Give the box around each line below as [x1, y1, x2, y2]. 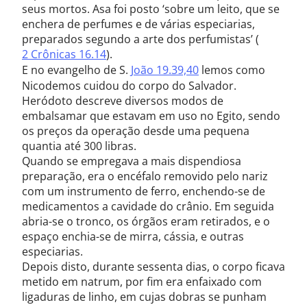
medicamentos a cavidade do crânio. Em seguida [22, 199, 274, 214]
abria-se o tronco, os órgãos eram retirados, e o [22, 214, 270, 229]
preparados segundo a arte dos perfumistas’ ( [22, 32, 259, 47]
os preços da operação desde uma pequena [22, 123, 249, 138]
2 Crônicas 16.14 [22, 47, 106, 62]
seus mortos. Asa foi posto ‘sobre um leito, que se [22, 1, 280, 16]
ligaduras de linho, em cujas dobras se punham [22, 289, 267, 304]
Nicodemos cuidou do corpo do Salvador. [22, 78, 236, 93]
